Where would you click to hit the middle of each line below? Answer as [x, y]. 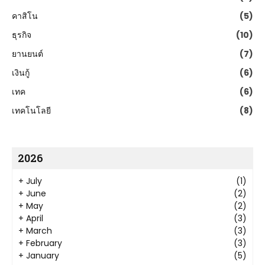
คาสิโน [25, 16]
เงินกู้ [21, 73]
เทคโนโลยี [31, 111]
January [43, 256]
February [44, 243]
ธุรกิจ [22, 35]
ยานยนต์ [28, 54]
